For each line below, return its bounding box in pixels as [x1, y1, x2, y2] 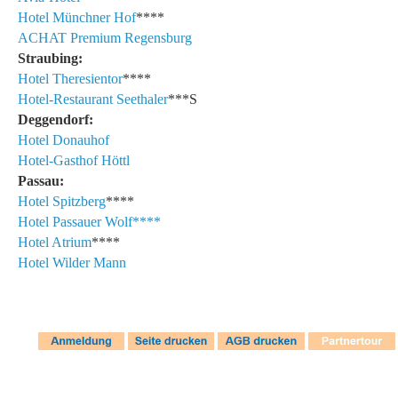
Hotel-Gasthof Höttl [18, 152, 130, 168]
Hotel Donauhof [18, 131, 109, 147]
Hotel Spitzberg [18, 193, 106, 209]
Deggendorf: [18, 111, 97, 127]
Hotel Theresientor [18, 70, 123, 86]
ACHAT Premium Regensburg [18, 29, 192, 45]
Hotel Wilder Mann [18, 254, 126, 270]
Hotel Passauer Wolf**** [18, 213, 161, 229]
